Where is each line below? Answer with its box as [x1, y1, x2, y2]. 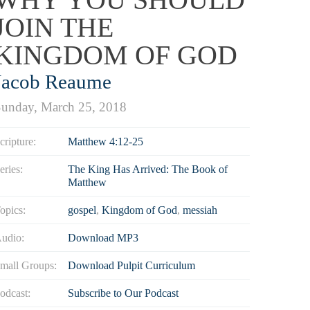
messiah [182, 204, 217, 216]
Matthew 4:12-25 [67, 136, 143, 147]
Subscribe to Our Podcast [67, 287, 179, 299]
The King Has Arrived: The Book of [67, 163, 228, 175]
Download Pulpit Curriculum [67, 259, 195, 271]
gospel [67, 204, 96, 216]
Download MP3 [67, 232, 138, 244]
